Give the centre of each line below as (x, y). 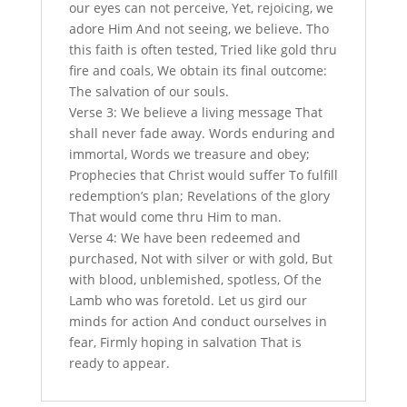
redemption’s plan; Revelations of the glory (199, 195)
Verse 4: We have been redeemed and (184, 237)
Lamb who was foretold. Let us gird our (188, 300)
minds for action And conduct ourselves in (198, 321)
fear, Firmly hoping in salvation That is (185, 342)
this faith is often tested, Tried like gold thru (203, 49)
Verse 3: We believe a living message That (195, 112)
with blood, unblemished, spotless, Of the (195, 279)
